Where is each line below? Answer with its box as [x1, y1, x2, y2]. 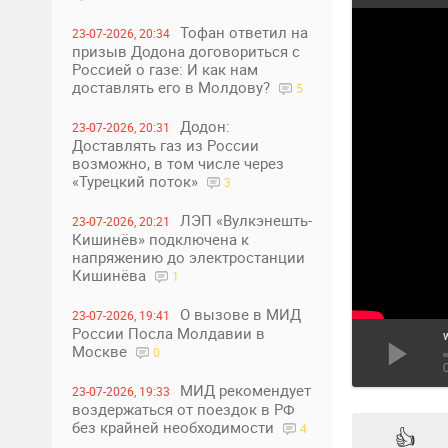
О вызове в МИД [180, 304, 301, 324]
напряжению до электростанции [72, 247, 305, 267]
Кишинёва [72, 265, 150, 285]
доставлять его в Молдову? [72, 77, 274, 97]
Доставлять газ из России [72, 135, 259, 155]
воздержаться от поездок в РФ [72, 399, 295, 419]
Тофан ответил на [180, 22, 308, 42]
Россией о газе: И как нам [72, 59, 258, 79]
